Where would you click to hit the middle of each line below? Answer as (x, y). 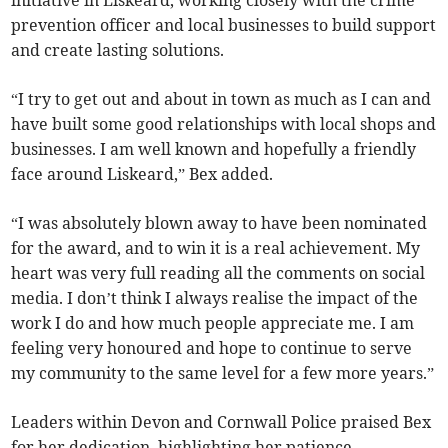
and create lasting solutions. (118, 49)
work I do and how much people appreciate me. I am (213, 322)
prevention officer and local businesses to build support (224, 24)
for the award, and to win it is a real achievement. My (216, 247)
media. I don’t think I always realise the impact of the (215, 297)
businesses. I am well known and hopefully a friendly (214, 148)
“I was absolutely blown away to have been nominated (219, 222)
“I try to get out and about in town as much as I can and (221, 98)
